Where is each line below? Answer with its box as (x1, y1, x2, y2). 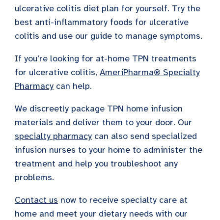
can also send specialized (92, 130, 197, 141)
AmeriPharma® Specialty (100, 66, 200, 78)
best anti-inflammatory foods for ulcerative (15, 16, 189, 27)
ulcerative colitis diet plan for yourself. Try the (15, 2, 200, 14)
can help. (54, 80, 92, 91)
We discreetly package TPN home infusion (15, 103, 183, 114)
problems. (15, 171, 54, 183)
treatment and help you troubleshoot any (15, 158, 178, 169)
